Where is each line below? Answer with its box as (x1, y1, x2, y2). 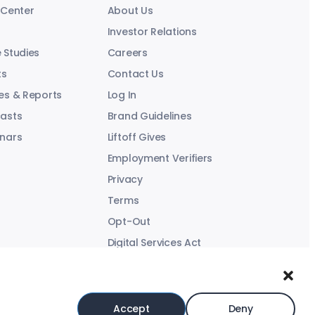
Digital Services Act (107, 235, 202, 250)
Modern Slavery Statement (107, 256, 239, 271)
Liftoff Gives (107, 129, 167, 144)
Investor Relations (107, 24, 197, 39)
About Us (107, 3, 153, 18)
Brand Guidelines (107, 108, 192, 123)
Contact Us (107, 66, 164, 81)
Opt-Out (107, 214, 150, 229)
